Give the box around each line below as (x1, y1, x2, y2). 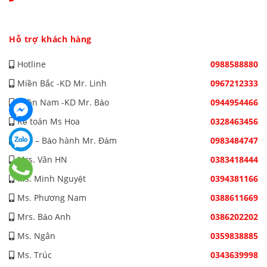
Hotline (17, 58, 46, 70)
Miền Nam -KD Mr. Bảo (17, 97, 109, 108)
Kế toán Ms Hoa (17, 116, 80, 128)
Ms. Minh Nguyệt (17, 173, 86, 185)
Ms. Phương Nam (17, 192, 86, 204)
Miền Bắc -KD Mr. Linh (17, 77, 107, 89)
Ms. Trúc (17, 249, 52, 261)
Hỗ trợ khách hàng (9, 33, 92, 45)
